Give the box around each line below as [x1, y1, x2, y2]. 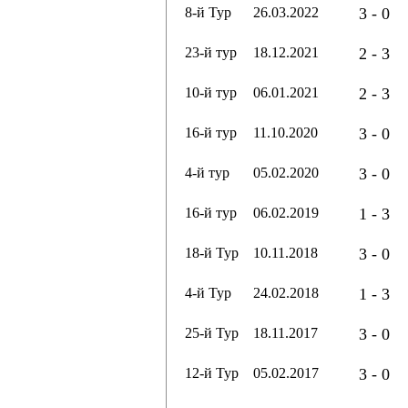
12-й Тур [185, 365, 239, 381]
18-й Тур [185, 245, 239, 260]
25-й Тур [185, 325, 239, 341]
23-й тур [185, 45, 237, 60]
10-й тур [185, 85, 237, 100]
